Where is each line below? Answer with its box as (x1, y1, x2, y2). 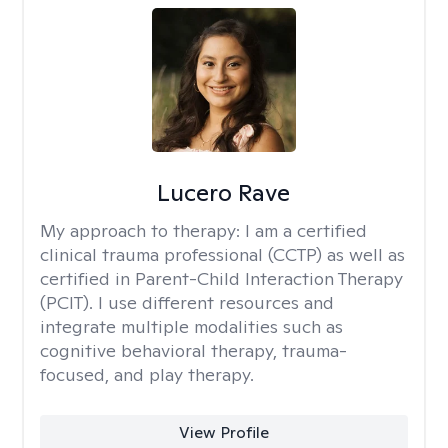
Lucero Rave (157, 177, 291, 208)
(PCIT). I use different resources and (40, 291, 334, 314)
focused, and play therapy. (40, 363, 254, 386)
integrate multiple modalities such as (40, 315, 343, 338)
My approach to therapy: (40, 219, 245, 242)
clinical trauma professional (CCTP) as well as (40, 243, 405, 266)
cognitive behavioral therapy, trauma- (40, 339, 347, 362)
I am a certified (245, 219, 367, 242)
